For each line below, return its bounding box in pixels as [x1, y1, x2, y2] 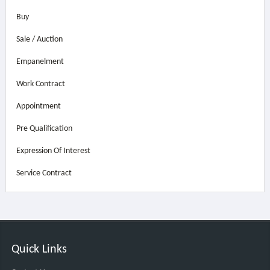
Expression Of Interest [16, 146, 90, 155]
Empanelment [16, 57, 64, 66]
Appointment [16, 102, 61, 111]
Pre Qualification [16, 124, 72, 133]
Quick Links [11, 243, 67, 256]
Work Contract [16, 80, 65, 89]
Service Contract [16, 169, 72, 178]
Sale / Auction [16, 35, 63, 44]
